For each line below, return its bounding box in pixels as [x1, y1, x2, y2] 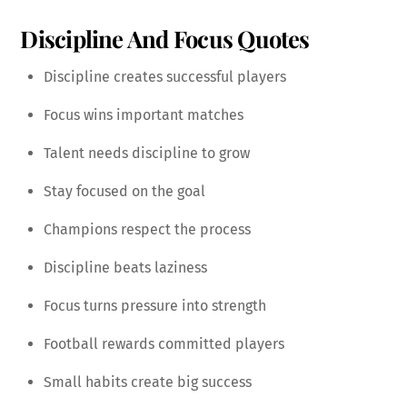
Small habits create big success [44, 373, 252, 392]
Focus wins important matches [44, 106, 243, 124]
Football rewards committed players [44, 335, 284, 353]
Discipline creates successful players [44, 68, 286, 86]
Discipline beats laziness [44, 259, 207, 277]
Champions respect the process [44, 221, 251, 239]
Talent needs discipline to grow [44, 144, 250, 163]
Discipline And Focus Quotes [20, 23, 310, 55]
